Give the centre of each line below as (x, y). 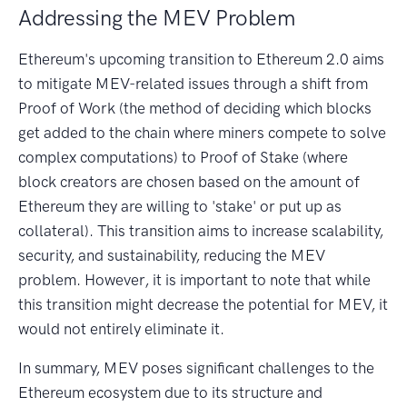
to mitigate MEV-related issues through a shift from (193, 83)
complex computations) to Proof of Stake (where (183, 157)
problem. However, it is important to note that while (194, 279)
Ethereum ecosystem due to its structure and (170, 392)
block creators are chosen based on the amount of (189, 181)
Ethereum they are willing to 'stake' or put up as (180, 206)
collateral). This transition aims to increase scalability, (201, 230)
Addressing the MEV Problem (157, 17)
